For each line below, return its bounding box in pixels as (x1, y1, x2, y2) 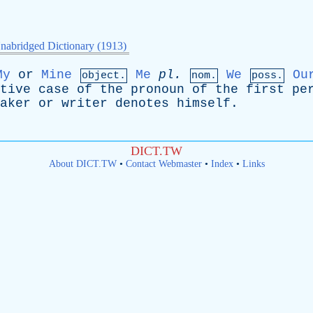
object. (82, 70, 126, 82)
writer (61, 96, 108, 110)
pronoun (131, 82, 184, 96)
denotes (115, 96, 169, 110)
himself (177, 96, 231, 110)
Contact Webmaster (125, 159, 202, 169)
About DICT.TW (48, 159, 117, 169)
